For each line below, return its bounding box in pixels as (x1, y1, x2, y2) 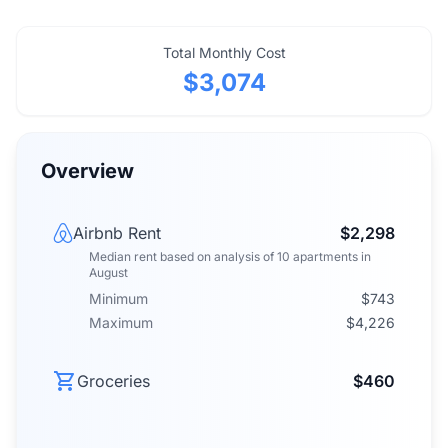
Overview (41, 159, 134, 183)
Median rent (89, 249, 157, 264)
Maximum (89, 314, 153, 331)
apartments (293, 249, 358, 264)
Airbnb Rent (73, 223, 161, 243)
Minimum (89, 290, 148, 307)
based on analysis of (157, 249, 274, 264)
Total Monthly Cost (162, 44, 286, 61)
